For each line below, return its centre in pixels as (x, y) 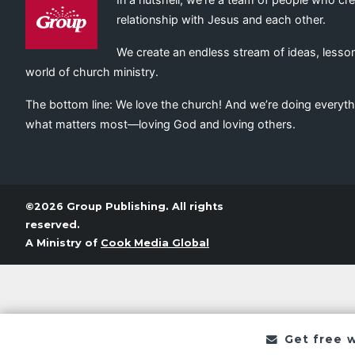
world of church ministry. (92, 71)
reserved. (53, 224)
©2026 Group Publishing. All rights (124, 206)
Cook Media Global (155, 242)
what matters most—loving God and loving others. (160, 124)
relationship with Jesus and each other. (221, 19)
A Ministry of (63, 242)
